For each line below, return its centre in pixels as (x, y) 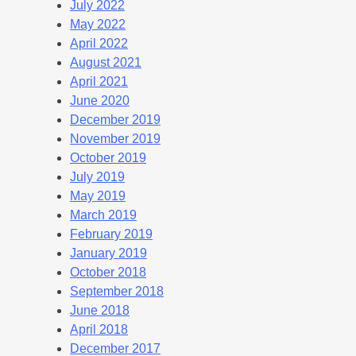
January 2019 (108, 253)
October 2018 (108, 272)
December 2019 (115, 119)
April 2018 (99, 329)
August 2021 (106, 62)
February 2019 (111, 234)
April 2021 (99, 81)
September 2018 (117, 291)
